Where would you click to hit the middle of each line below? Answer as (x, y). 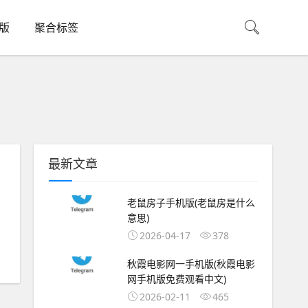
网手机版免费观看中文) (176, 278)
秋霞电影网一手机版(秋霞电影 (191, 263)
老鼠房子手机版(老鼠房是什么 (191, 202)
